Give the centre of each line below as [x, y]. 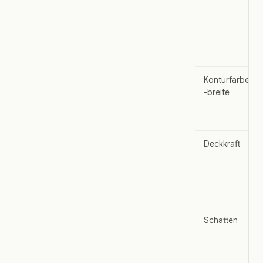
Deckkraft [222, 144]
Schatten [221, 220]
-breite [217, 92]
